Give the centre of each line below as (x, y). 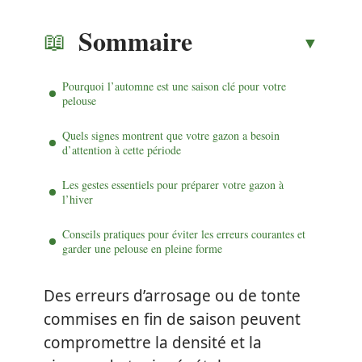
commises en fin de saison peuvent (172, 319)
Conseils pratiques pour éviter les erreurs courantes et (184, 234)
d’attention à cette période (122, 149)
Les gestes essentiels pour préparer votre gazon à (173, 184)
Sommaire (135, 40)
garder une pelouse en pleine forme (142, 248)
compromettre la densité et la (153, 343)
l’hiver (78, 199)
